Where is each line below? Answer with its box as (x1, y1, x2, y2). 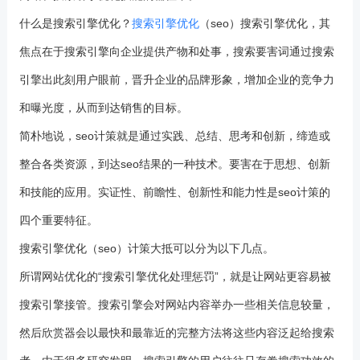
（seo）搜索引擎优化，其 (198, 17, 330, 30)
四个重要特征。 (18, 214, 98, 227)
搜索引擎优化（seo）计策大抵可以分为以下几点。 (18, 242, 274, 255)
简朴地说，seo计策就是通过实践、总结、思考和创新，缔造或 (18, 129, 330, 142)
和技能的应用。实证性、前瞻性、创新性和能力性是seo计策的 (18, 186, 330, 198)
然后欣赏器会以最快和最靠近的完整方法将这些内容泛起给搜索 (18, 326, 334, 339)
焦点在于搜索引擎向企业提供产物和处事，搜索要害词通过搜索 (18, 45, 334, 58)
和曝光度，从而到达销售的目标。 (18, 101, 188, 114)
